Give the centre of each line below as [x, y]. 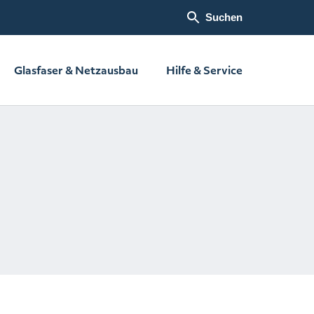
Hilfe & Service [204, 70]
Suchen [224, 17]
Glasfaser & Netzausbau [76, 70]
